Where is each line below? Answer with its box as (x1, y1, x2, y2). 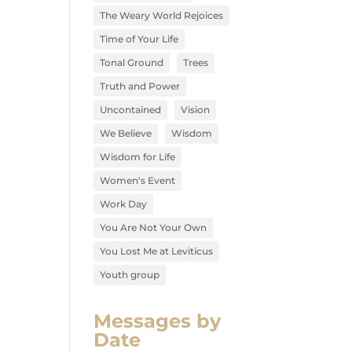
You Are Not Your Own (100, 222, 207, 233)
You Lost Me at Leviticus (100, 245, 214, 257)
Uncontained (100, 104, 162, 115)
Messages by (93, 310, 222, 332)
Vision (181, 104, 211, 115)
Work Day (100, 198, 148, 210)
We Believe (100, 127, 152, 139)
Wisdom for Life (100, 151, 176, 163)
